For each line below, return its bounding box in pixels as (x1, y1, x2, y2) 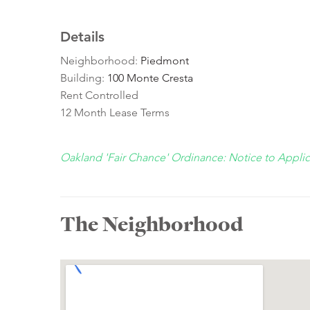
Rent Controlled (60, 89, 138, 102)
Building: (60, 71, 107, 85)
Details (60, 28, 104, 46)
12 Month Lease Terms (60, 106, 170, 120)
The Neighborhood (60, 210, 243, 239)
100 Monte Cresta (107, 71, 193, 85)
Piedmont (140, 54, 189, 68)
